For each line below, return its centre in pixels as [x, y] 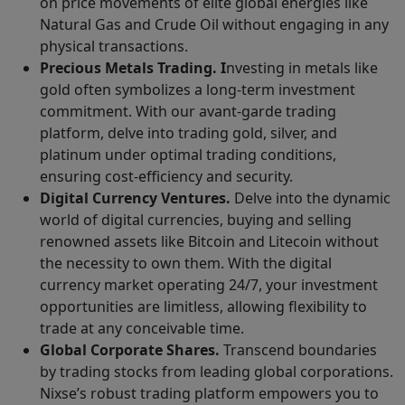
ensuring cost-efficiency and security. [166, 176]
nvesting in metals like [302, 67]
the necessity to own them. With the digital [186, 263]
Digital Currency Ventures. [135, 198]
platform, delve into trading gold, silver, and [188, 132]
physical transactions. [114, 46]
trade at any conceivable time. [142, 328]
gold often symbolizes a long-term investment [198, 89]
